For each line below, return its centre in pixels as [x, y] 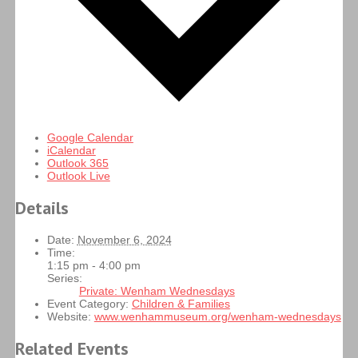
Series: [64, 278]
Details [42, 207]
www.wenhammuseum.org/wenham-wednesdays [217, 317]
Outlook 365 [78, 163]
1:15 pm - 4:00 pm [93, 266]
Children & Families [181, 304]
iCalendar [71, 150]
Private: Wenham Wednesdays [157, 291]
